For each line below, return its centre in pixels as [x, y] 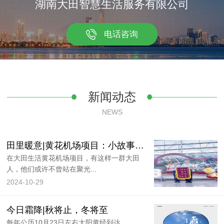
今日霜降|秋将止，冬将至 [57, 210]
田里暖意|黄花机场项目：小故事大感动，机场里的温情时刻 [140, 146]
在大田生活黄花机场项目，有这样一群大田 [73, 158]
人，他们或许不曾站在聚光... [52, 169]
